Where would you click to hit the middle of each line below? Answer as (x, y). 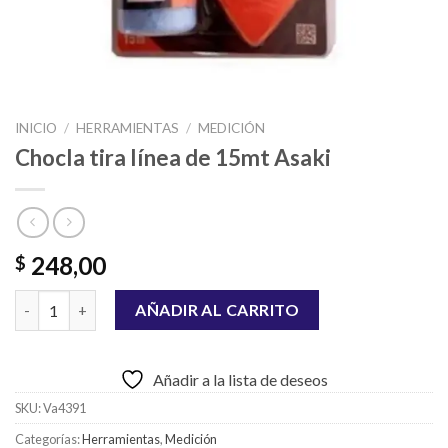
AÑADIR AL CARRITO (217, 310)
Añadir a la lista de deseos (240, 380)
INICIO (36, 128)
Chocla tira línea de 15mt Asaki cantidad (150, 301)
